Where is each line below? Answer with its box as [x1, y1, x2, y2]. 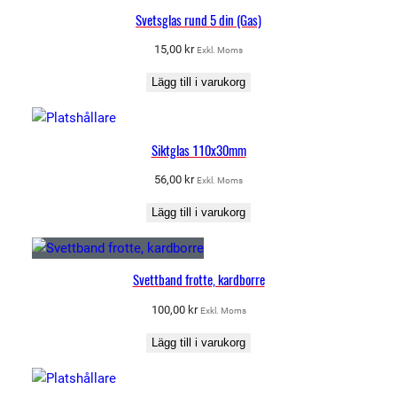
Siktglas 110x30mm [151, 140, 246, 160]
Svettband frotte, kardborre [132, 270, 265, 290]
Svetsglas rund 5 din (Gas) [136, 10, 261, 29]
